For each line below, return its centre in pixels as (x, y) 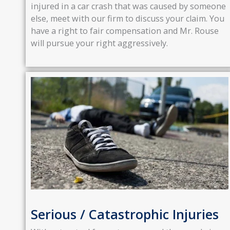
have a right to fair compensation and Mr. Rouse (125, 31)
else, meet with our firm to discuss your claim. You (128, 18)
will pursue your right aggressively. (99, 43)
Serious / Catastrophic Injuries (125, 214)
